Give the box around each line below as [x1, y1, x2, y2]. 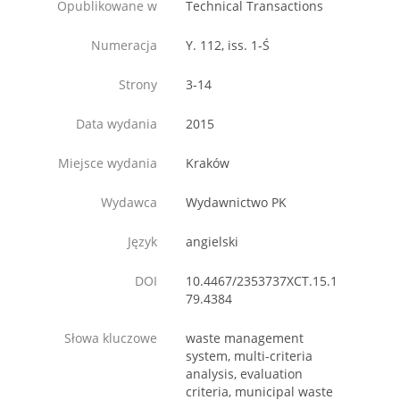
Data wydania [76, 115, 157, 133]
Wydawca [101, 194, 157, 212]
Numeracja [91, 37, 157, 54]
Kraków [186, 154, 229, 172]
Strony [119, 76, 157, 94]
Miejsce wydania [58, 154, 157, 172]
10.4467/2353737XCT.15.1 [186, 272, 337, 290]
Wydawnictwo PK [186, 194, 287, 212]
